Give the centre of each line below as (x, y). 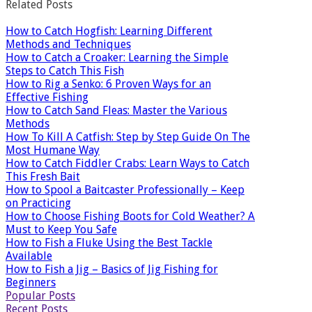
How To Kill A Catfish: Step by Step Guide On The (128, 136)
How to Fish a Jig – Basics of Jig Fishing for (112, 269)
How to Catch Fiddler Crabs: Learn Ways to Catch (127, 163)
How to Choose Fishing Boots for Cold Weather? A (130, 216)
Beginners (31, 282)
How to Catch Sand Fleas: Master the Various (116, 110)
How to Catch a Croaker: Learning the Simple (117, 57)
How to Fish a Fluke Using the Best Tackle (109, 242)
